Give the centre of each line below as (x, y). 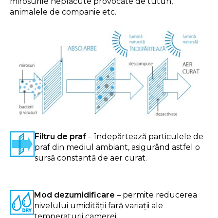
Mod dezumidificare (74, 195)
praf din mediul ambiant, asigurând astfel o (117, 147)
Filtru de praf (60, 137)
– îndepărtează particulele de (145, 137)
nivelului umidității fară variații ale (99, 206)
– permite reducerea (156, 195)
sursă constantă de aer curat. (91, 158)
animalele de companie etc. (63, 12)
